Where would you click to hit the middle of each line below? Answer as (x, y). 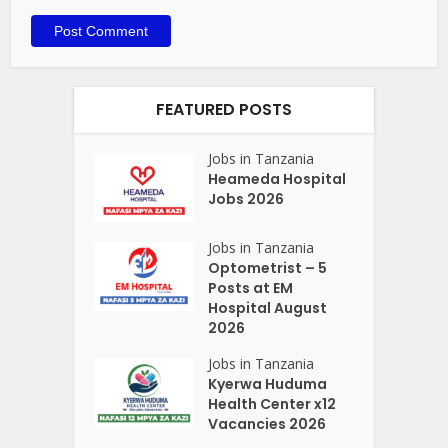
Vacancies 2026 (267, 423)
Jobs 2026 (246, 198)
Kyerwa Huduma (268, 383)
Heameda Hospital (277, 178)
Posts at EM (251, 287)
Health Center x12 (272, 403)
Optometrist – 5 (268, 267)
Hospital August (268, 307)
